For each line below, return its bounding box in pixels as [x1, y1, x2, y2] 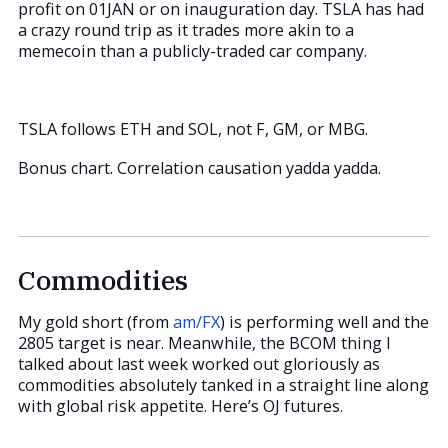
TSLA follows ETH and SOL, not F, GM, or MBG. [18, 118, 368, 141]
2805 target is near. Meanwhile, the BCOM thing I [18, 331, 391, 354]
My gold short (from [18, 310, 173, 333]
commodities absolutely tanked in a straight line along [18, 373, 429, 396]
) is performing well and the [220, 310, 429, 333]
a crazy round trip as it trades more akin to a [18, 19, 354, 42]
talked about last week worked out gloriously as [18, 352, 380, 375]
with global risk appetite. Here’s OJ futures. [18, 394, 343, 417]
